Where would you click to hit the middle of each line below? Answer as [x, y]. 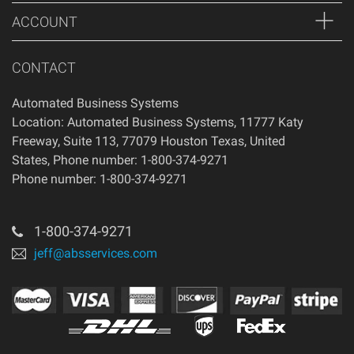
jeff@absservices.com [96, 253]
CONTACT [44, 68]
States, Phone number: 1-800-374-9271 [120, 160]
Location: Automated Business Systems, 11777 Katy [158, 122]
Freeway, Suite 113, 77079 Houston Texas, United [149, 141]
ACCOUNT [45, 22]
